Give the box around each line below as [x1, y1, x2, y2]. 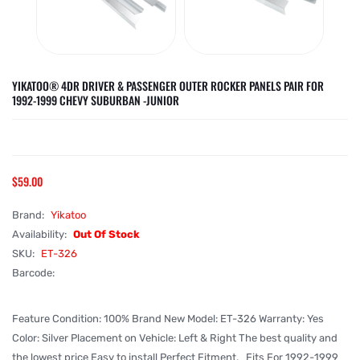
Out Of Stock [73, 228, 140, 240]
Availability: [12, 228, 69, 240]
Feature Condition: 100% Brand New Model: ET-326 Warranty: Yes [12, 313, 324, 325]
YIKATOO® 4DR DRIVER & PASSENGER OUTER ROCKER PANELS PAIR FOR [12, 77, 324, 94]
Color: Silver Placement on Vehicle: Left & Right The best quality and [12, 332, 337, 344]
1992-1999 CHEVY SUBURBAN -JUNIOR [12, 92, 179, 108]
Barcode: [12, 267, 55, 279]
